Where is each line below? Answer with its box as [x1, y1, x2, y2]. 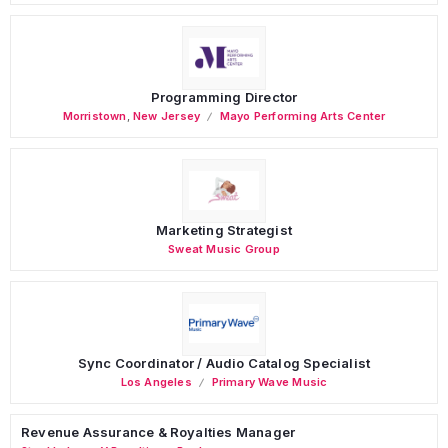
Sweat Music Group [168, 241, 280, 256]
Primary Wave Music [211, 374, 328, 389]
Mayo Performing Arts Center [219, 108, 386, 123]
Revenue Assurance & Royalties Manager [21, 423, 296, 440]
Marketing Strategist [156, 221, 292, 238]
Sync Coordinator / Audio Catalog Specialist [77, 354, 371, 371]
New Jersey [133, 108, 201, 123]
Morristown [62, 108, 127, 123]
